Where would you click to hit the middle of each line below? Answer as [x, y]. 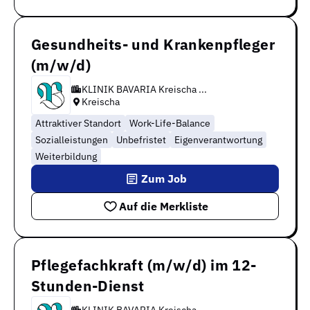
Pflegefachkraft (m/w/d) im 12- [144, 265]
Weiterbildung [66, 157]
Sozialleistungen [72, 140]
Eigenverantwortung [218, 140]
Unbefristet [141, 140]
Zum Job [164, 179]
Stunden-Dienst [88, 286]
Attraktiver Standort [78, 124]
